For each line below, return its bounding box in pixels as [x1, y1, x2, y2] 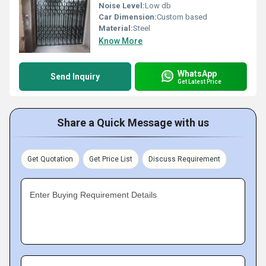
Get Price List [89, 155, 132, 163]
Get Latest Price [178, 78, 221, 85]
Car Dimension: [99, 12, 157, 21]
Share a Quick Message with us [57, 116, 209, 129]
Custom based [157, 12, 207, 21]
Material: [99, 24, 133, 33]
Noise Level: [99, 1, 145, 10]
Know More [99, 36, 142, 46]
